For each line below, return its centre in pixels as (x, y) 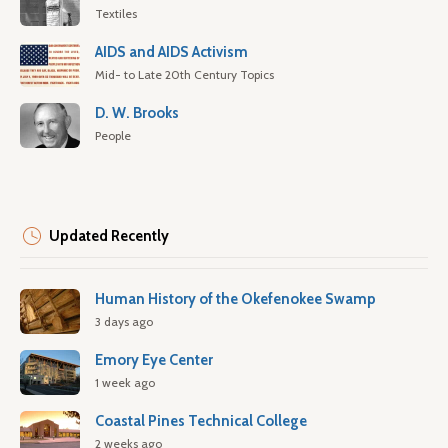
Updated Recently (109, 236)
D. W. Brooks (137, 113)
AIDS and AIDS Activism (171, 52)
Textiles (116, 13)
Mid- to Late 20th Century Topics (184, 74)
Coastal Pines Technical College (201, 421)
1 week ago (125, 382)
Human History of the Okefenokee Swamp (235, 299)
